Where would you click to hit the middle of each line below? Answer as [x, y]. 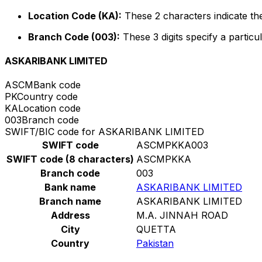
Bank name [70, 187]
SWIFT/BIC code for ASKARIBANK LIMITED [104, 132]
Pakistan [155, 244]
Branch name [70, 201]
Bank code [57, 85]
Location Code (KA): [75, 15]
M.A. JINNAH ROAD [182, 216]
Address [70, 216]
